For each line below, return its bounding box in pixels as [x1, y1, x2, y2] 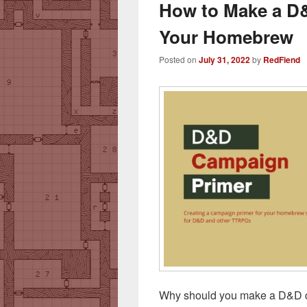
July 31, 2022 [199, 53, 250, 66]
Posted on [159, 53, 199, 65]
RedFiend [263, 53, 300, 66]
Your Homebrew [159, 24, 293, 49]
